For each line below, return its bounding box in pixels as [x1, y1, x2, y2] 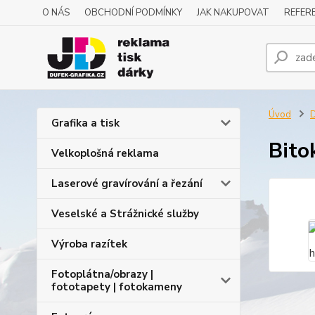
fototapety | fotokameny [51, 280, 182, 294]
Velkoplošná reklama [51, 146, 159, 160]
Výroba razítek [51, 237, 127, 251]
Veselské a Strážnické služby [51, 207, 199, 221]
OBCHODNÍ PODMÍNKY [84, 6, 182, 19]
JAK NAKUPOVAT [197, 6, 269, 19]
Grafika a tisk [51, 116, 120, 130]
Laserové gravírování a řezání [51, 176, 202, 191]
